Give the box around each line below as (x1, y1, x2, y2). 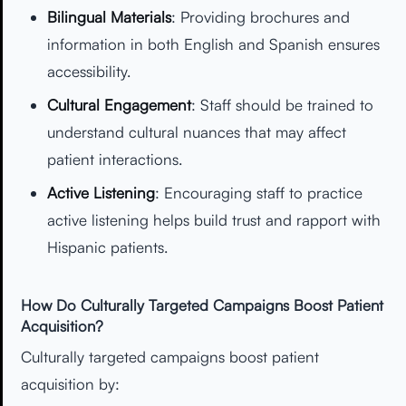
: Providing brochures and (170, 7, 350, 27)
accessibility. (46, 62, 130, 82)
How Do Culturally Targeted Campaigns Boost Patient (21, 295, 383, 314)
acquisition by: (21, 374, 120, 394)
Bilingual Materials (46, 7, 171, 27)
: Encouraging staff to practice (154, 182, 362, 202)
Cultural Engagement (46, 95, 191, 115)
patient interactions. (46, 150, 182, 169)
